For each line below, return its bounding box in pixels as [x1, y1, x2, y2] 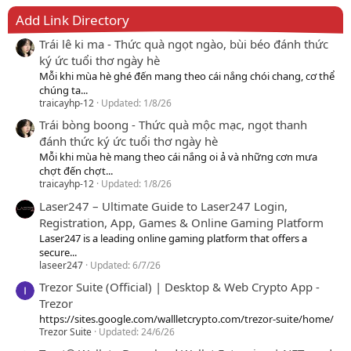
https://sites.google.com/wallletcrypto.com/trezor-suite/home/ [39, 312, 334, 327]
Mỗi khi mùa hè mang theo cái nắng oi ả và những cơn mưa [39, 150, 317, 165]
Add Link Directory [16, 10, 129, 29]
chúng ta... [39, 83, 88, 98]
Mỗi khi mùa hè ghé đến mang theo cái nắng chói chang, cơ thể [39, 69, 335, 84]
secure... [39, 244, 77, 259]
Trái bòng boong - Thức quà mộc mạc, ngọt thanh [39, 117, 307, 133]
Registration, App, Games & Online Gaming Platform [39, 214, 324, 230]
